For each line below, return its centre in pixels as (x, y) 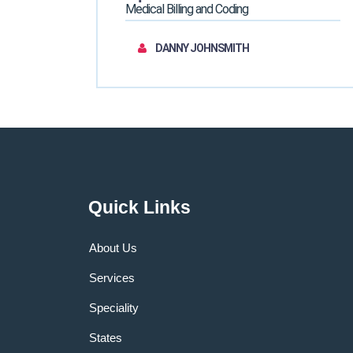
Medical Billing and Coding (187, 9)
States (106, 338)
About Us (113, 248)
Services (112, 278)
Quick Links (139, 207)
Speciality (114, 308)
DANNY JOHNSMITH (202, 48)
